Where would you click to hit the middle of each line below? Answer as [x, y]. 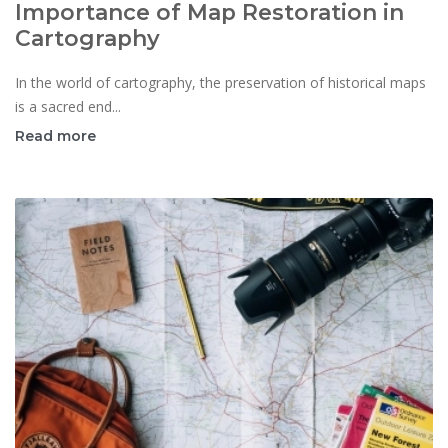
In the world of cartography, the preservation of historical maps [220, 83]
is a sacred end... [68, 107]
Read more [55, 136]
